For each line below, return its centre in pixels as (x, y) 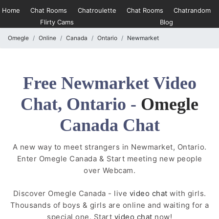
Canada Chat (109, 125)
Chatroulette (97, 10)
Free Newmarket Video (109, 83)
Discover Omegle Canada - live (70, 193)
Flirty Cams (57, 22)
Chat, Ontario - (78, 104)
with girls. (188, 193)
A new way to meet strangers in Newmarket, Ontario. (109, 147)
